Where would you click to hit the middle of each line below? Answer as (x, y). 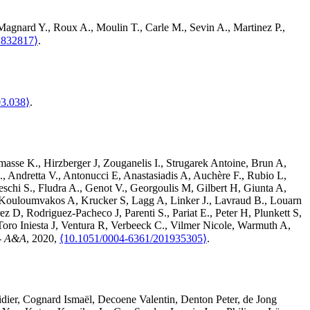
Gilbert (212, 188)
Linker (185, 201)
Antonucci (86, 176)
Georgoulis (154, 188)
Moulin (112, 28)
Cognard (42, 300)
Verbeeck (131, 226)
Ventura (78, 226)
